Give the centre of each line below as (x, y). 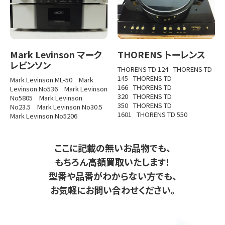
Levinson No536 (34, 89)
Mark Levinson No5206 (44, 116)
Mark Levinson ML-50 (41, 80)
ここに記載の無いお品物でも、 (113, 148)
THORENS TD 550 (162, 115)
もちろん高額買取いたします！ (113, 162)
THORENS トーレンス (161, 54)
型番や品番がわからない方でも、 (113, 176)
